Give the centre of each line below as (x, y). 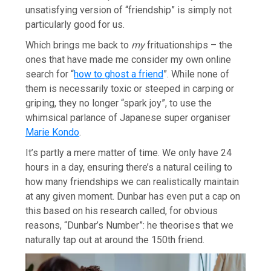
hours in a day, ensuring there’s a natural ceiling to (129, 167)
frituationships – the (190, 45)
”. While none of (197, 74)
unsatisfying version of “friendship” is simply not (129, 10)
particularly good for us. (75, 24)
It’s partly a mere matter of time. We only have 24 (129, 152)
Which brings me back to (79, 45)
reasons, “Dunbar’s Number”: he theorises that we (130, 225)
